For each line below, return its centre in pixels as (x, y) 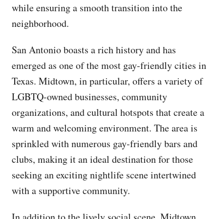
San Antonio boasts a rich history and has (94, 50)
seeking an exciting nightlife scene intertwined (104, 175)
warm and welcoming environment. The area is (105, 128)
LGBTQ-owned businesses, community (89, 97)
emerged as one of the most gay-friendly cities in (109, 66)
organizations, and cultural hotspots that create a (108, 112)
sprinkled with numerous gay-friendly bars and (105, 144)
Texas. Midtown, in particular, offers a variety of (107, 81)
